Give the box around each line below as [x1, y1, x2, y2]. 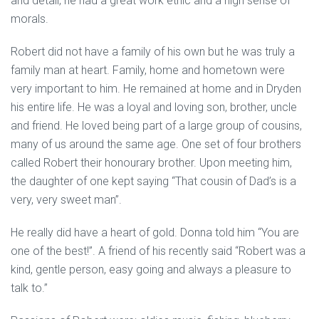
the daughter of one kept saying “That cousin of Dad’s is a [11, 174, 296, 188]
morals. [11, 12, 48, 26]
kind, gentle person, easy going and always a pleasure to [11, 263, 291, 276]
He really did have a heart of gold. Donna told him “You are [11, 226, 299, 239]
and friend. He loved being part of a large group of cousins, [11, 119, 302, 132]
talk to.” [11, 281, 48, 295]
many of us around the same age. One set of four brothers [11, 137, 301, 151]
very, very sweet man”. [11, 193, 122, 206]
